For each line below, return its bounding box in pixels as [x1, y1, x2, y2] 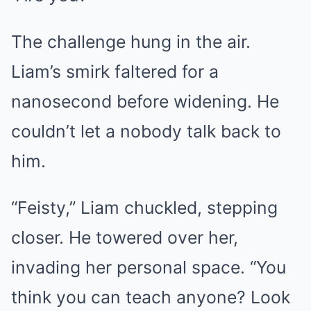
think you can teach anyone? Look [11, 286, 290, 308]
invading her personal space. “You [11, 256, 286, 278]
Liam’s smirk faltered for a [11, 60, 219, 82]
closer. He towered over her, [11, 226, 238, 248]
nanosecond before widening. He [11, 90, 279, 112]
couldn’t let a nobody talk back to [11, 120, 281, 142]
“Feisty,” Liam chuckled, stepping [11, 196, 278, 218]
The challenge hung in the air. [11, 31, 251, 52]
